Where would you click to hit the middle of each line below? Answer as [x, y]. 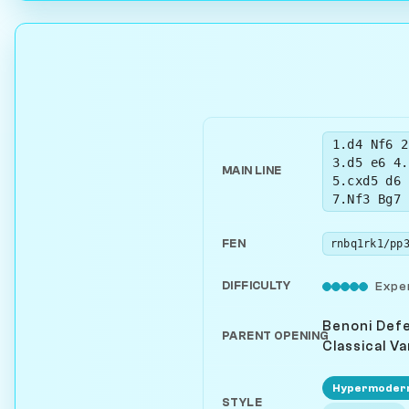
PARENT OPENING [276, 336]
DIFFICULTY [257, 285]
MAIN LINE [252, 171]
